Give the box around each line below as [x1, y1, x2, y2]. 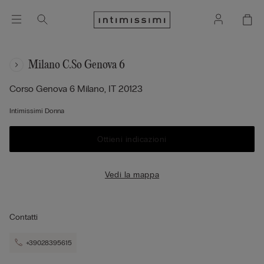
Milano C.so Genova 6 [28, 58, 125, 71]
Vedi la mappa [104, 169, 160, 180]
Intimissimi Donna [9, 107, 64, 115]
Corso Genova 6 [9, 83, 77, 94]
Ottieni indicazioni [97, 134, 167, 144]
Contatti [9, 212, 38, 222]
